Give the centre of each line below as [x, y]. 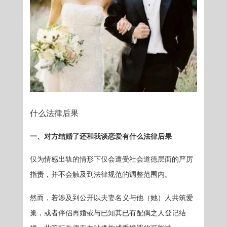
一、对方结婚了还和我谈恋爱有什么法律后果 [101, 136]
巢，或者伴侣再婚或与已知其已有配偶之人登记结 [108, 213]
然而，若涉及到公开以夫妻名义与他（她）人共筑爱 [112, 198]
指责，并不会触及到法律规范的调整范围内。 [101, 175]
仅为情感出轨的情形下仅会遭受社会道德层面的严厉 [112, 160]
